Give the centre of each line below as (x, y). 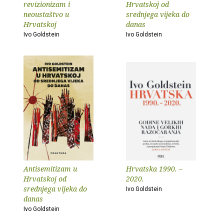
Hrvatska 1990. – (154, 169)
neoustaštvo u (46, 14)
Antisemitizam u (50, 169)
